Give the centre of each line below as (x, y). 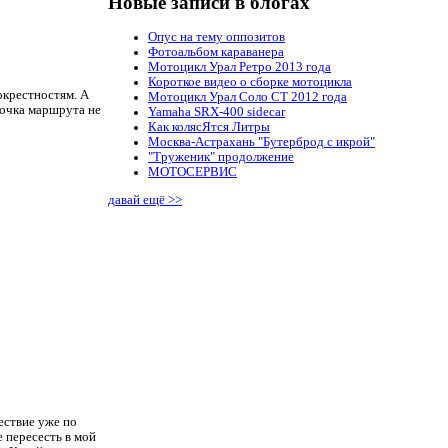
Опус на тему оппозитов (216, 37)
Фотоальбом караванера (216, 52)
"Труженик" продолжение (221, 157)
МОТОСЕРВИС (192, 172)
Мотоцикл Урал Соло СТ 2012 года (247, 97)
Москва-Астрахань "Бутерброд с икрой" (261, 142)
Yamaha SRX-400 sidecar (216, 112)
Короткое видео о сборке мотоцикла (250, 82)
